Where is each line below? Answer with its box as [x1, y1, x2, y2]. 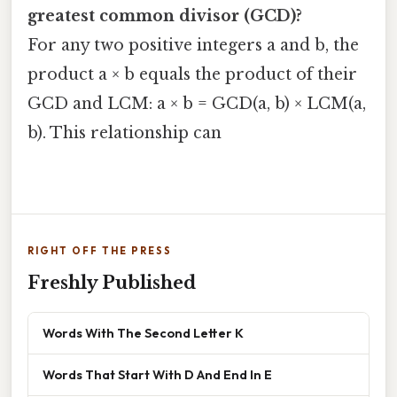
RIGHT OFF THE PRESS [27, 245, 172, 258]
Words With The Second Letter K [43, 324, 244, 342]
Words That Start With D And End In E [43, 366, 272, 384]
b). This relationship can [27, 123, 222, 144]
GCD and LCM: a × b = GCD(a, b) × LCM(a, [27, 94, 366, 114]
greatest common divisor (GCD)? [27, 6, 302, 27]
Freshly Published [27, 272, 196, 294]
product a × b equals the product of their [27, 65, 357, 85]
